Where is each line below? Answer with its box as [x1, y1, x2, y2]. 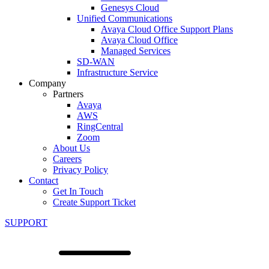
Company [29, 78, 66, 88]
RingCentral [77, 121, 123, 131]
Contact [29, 175, 58, 186]
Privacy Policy [53, 165, 108, 175]
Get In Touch [53, 186, 103, 196]
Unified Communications [77, 13, 172, 23]
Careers [53, 154, 82, 164]
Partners [53, 89, 83, 99]
